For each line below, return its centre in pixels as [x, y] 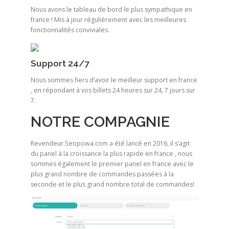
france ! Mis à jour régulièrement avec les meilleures [108, 19]
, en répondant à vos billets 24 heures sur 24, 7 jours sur [113, 90]
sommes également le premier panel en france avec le [112, 164]
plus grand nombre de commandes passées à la [102, 174]
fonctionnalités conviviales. [70, 30]
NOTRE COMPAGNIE [100, 122]
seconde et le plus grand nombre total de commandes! [112, 184]
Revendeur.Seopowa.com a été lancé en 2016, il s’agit [110, 143]
